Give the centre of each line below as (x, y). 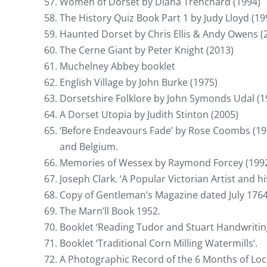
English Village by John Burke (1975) (139, 82)
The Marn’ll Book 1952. (110, 211)
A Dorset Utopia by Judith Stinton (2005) (149, 114)
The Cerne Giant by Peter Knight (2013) (147, 50)
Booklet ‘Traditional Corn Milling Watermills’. (159, 243)
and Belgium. (89, 146)
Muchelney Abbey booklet (117, 66)
